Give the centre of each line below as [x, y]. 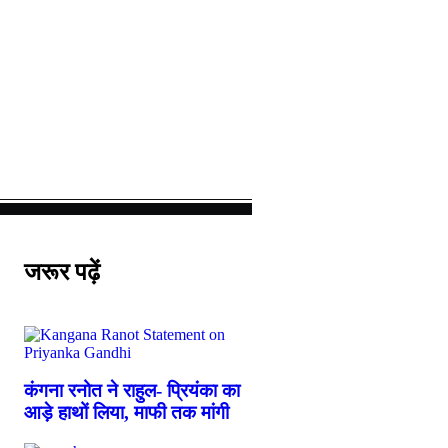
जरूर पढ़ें [62, 271]
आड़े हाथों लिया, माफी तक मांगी [126, 413]
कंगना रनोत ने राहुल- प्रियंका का [132, 391]
